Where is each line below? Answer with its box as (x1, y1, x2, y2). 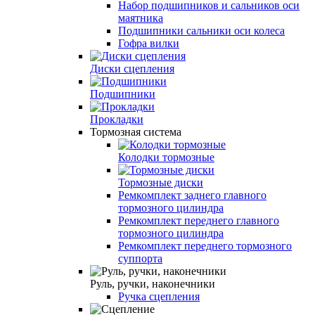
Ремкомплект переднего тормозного (118, 239, 292, 252)
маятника (118, 11, 163, 24)
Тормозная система (90, 125, 181, 138)
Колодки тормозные (118, 150, 214, 163)
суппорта (118, 252, 162, 264)
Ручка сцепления (118, 290, 200, 302)
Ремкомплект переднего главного (118, 214, 279, 226)
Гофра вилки (118, 37, 179, 49)
